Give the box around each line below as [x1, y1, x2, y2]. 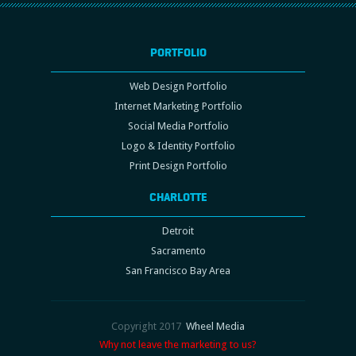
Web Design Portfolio [129, 80, 227, 92]
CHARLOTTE [149, 190, 207, 204]
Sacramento [150, 245, 206, 257]
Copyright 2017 [111, 320, 186, 332]
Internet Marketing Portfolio [114, 100, 242, 112]
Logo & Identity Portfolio [121, 140, 235, 152]
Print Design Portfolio [129, 160, 227, 172]
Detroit [162, 225, 194, 237]
